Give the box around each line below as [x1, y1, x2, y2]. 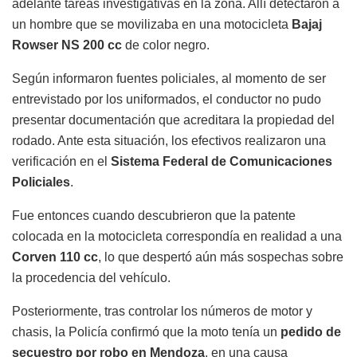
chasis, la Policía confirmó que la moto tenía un [12, 324, 280, 339]
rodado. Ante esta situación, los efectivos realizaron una [12, 133, 326, 147]
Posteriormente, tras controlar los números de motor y [12, 304, 312, 318]
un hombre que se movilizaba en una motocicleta [12, 17, 292, 31]
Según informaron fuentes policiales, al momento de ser [12, 71, 326, 85]
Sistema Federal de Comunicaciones [111, 154, 332, 168]
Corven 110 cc [12, 249, 98, 264]
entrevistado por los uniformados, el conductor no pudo [12, 92, 321, 106]
